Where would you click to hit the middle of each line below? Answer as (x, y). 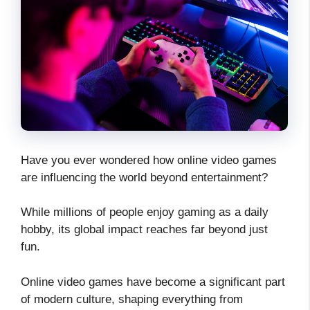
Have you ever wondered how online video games (149, 160)
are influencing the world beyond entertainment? (146, 177)
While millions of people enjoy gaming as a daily (145, 212)
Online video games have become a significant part (153, 282)
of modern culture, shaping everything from (132, 299)
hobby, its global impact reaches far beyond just (144, 230)
